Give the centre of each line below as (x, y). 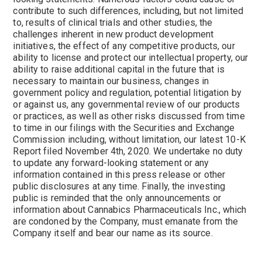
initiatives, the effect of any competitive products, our (124, 46)
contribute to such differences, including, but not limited (128, 11)
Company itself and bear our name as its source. (113, 233)
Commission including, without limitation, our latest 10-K (129, 139)
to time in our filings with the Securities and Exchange (124, 128)
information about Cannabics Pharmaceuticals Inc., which (130, 210)
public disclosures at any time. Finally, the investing (119, 186)
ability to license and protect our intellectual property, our (131, 58)
